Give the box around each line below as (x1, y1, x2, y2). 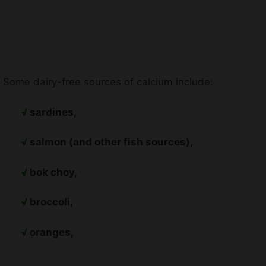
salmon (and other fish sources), (30, 136, 193, 148)
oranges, (30, 226, 74, 238)
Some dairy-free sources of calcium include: (3, 76, 213, 88)
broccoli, (30, 196, 73, 208)
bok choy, (30, 166, 77, 178)
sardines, (27, 106, 77, 118)
